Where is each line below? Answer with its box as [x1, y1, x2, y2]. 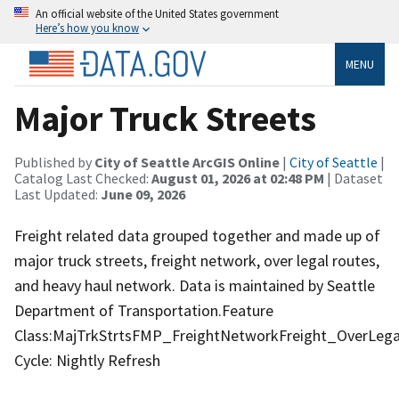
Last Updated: [14, 184, 101, 203]
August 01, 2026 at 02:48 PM [151, 168, 324, 187]
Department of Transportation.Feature [14, 299, 273, 321]
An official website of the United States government [36, 6, 279, 20]
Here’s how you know [36, 20, 139, 35]
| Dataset [324, 168, 383, 187]
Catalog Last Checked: [14, 168, 151, 187]
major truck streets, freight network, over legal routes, [14, 249, 379, 271]
